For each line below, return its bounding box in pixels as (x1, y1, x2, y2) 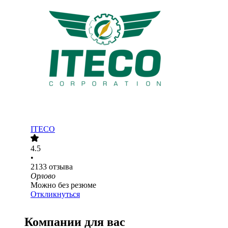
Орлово (31, 172, 55, 181)
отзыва (49, 162, 73, 172)
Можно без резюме (31, 181, 96, 190)
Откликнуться (31, 190, 80, 199)
